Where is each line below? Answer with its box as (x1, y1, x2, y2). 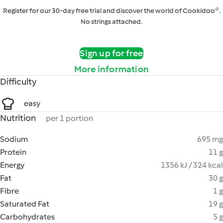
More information (74, 64, 149, 75)
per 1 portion (46, 113, 93, 123)
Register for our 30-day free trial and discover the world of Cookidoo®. (2, 6, 221, 15)
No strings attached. (81, 17, 142, 26)
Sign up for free (80, 48, 143, 59)
